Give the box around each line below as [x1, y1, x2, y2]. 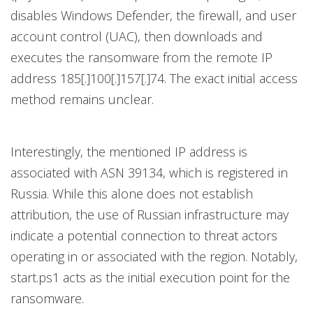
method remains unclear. [10, 90, 154, 108]
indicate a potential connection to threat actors [10, 226, 277, 244]
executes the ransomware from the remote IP [10, 48, 272, 66]
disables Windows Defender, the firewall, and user [10, 6, 296, 24]
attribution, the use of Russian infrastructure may [10, 205, 289, 223]
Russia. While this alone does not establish [10, 184, 253, 202]
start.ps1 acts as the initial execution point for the [10, 268, 290, 286]
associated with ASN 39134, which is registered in [10, 163, 288, 181]
